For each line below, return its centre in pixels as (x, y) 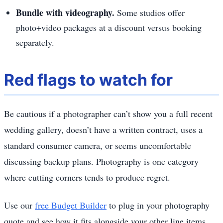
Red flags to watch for (88, 80)
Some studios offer (150, 12)
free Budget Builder (71, 205)
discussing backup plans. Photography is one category (101, 161)
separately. (35, 42)
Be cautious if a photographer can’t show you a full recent (108, 113)
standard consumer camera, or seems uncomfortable (98, 145)
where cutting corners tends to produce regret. (87, 177)
